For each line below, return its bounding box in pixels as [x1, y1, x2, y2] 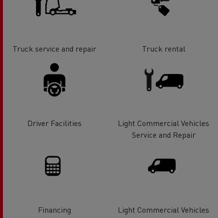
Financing [38, 204, 71, 215]
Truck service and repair [13, 43, 96, 54]
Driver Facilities [27, 118, 82, 128]
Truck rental [142, 43, 185, 54]
